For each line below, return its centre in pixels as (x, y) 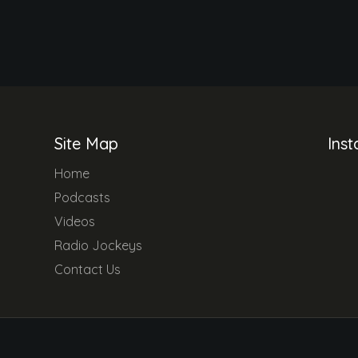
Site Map (86, 143)
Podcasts (82, 197)
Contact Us (88, 269)
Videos (75, 221)
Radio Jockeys (98, 245)
